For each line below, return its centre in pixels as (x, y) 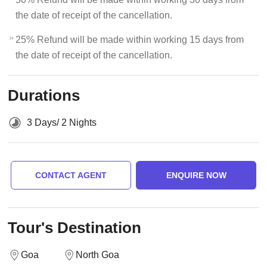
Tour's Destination (75, 228)
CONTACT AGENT (71, 175)
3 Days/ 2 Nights (62, 122)
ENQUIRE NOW (196, 175)
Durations (44, 95)
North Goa (98, 255)
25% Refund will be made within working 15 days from (130, 40)
